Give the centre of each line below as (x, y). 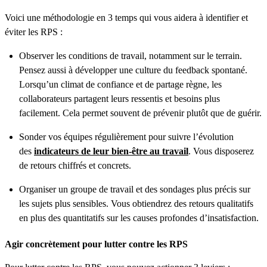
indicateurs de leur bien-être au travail (111, 151)
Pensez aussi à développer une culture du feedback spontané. (133, 70)
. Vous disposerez (221, 151)
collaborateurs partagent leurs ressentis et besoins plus (119, 99)
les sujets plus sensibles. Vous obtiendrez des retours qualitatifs (136, 204)
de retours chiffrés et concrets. (75, 166)
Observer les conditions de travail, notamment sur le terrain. (131, 56)
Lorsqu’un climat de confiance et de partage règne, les (120, 85)
